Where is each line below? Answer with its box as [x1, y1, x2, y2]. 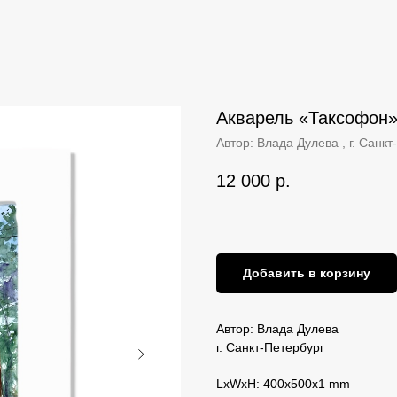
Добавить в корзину [243, 265, 370, 280]
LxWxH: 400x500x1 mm [216, 376, 350, 391]
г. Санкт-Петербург [216, 339, 324, 354]
